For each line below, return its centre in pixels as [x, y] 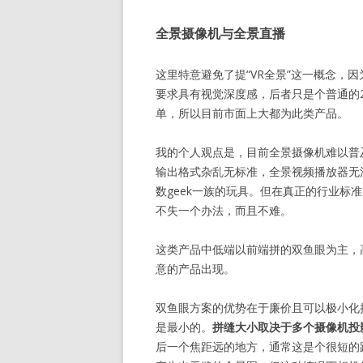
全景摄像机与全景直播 [220, 33]
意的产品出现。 [195, 268]
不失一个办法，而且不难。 [224, 210]
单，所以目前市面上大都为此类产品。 [252, 113]
